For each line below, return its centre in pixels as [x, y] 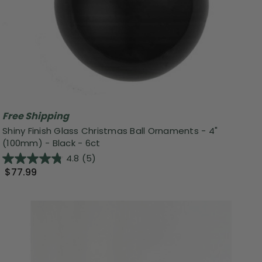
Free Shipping [36, 116]
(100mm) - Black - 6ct [51, 143]
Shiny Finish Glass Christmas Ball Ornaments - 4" [110, 130]
